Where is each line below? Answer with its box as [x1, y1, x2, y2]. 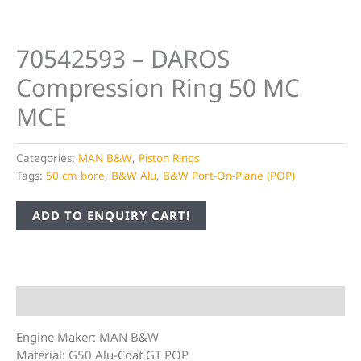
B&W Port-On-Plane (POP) [163, 168, 295, 184]
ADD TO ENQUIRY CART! [32, 207, 190, 224]
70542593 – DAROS [16, 41, 230, 75]
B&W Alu [111, 168, 156, 184]
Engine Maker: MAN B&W [16, 329, 159, 346]
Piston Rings [139, 151, 199, 166]
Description [16, 293, 85, 309]
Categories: [16, 151, 78, 166]
